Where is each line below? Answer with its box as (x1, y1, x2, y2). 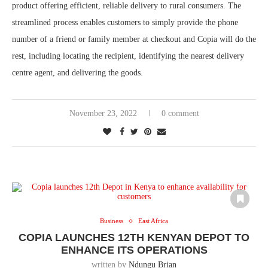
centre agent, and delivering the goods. (12, 68, 143, 77)
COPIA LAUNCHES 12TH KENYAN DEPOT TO (19, 232, 249, 243)
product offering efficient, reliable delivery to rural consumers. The (12, 1, 241, 10)
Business (100, 217, 123, 224)
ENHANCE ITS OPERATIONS (60, 244, 208, 256)
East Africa (138, 217, 168, 224)
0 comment (161, 109, 199, 118)
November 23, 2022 (69, 109, 137, 118)
